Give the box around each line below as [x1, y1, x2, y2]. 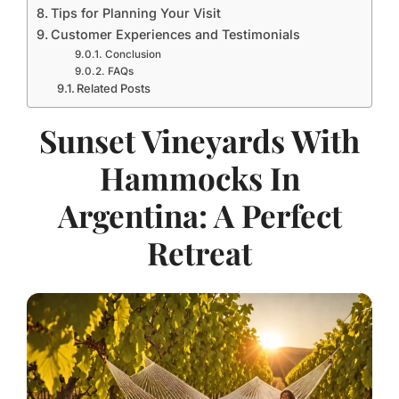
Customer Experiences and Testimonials [50, 27, 300, 42]
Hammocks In [99, 157, 300, 199]
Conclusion [104, 48, 161, 61]
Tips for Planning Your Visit [50, 5, 221, 20]
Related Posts [77, 81, 151, 95]
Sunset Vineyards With [39, 119, 360, 161]
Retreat [147, 232, 252, 273]
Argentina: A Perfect [57, 194, 342, 236]
